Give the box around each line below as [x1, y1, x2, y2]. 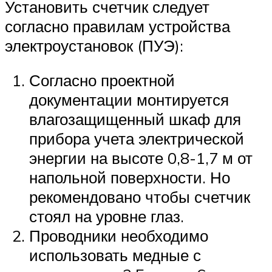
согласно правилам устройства [5, 16, 230, 36]
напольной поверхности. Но [29, 168, 230, 188]
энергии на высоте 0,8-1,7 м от [29, 148, 253, 168]
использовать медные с [29, 245, 201, 265]
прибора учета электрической [29, 129, 244, 149]
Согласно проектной [29, 70, 175, 90]
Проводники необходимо [29, 226, 208, 246]
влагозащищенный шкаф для [29, 109, 241, 129]
